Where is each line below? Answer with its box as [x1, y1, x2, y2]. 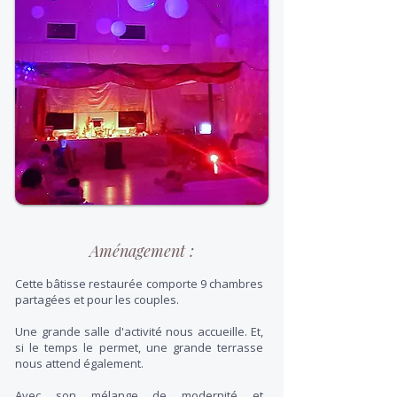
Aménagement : [90, 240, 194, 261]
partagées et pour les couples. [15, 292, 179, 307]
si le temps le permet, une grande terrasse [15, 339, 263, 355]
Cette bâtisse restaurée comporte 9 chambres [15, 276, 263, 292]
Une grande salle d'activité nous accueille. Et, [15, 323, 263, 339]
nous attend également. [15, 355, 144, 371]
